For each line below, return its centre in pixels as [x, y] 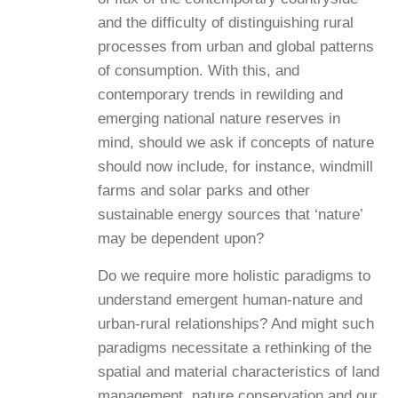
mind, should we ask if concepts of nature [236, 143]
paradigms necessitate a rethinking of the [235, 347]
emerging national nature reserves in [219, 119]
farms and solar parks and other [204, 191]
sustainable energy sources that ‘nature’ [230, 215]
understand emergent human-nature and [230, 299]
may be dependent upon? [181, 239]
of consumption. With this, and [199, 71]
